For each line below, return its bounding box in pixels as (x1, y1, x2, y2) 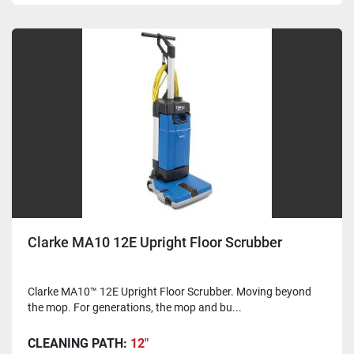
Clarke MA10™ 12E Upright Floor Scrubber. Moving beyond (28, 285, 311, 299)
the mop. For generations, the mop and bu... (28, 301, 242, 314)
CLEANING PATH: (28, 336, 130, 352)
